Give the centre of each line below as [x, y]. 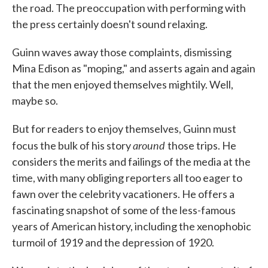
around [150, 145]
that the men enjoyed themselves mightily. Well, [123, 84]
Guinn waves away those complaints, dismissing [122, 52]
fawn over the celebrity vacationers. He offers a [123, 194]
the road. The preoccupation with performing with [129, 8]
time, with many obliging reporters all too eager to [127, 178]
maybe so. [35, 100]
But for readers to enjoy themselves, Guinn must [124, 129]
